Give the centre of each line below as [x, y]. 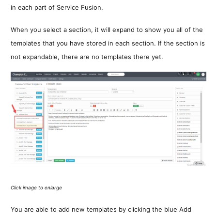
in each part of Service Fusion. [57, 8]
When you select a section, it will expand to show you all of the [107, 30]
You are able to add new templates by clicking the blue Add [101, 209]
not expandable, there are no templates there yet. [87, 57]
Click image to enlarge [37, 188]
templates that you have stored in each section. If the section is [108, 43]
